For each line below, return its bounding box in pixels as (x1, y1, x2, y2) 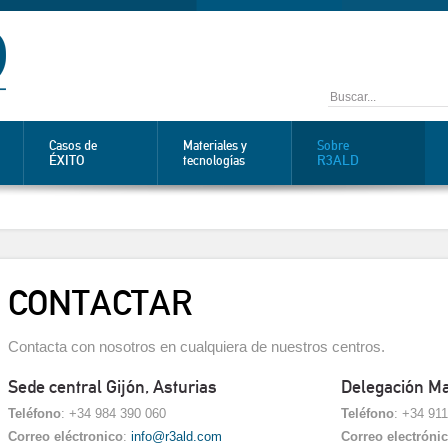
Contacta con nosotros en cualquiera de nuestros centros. (7, 338, 385, 355)
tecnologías (182, 153, 245, 168)
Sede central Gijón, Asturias (7, 375, 217, 397)
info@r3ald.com (130, 428, 222, 444)
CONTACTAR (7, 281, 192, 324)
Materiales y (182, 138, 247, 153)
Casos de (48, 138, 97, 153)
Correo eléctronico (7, 428, 123, 444)
